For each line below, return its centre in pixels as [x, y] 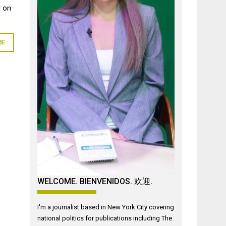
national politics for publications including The [105, 218]
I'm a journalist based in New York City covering [106, 207]
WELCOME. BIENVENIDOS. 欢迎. [95, 181]
